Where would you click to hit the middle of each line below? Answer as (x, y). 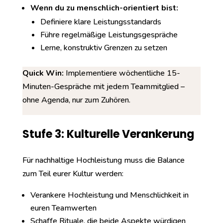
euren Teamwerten (63, 208)
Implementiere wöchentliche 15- (122, 73)
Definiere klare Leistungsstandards (101, 22)
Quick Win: (43, 73)
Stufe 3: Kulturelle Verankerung (108, 134)
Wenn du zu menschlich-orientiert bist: (104, 8)
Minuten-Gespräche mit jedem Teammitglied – (103, 87)
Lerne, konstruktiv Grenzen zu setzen (104, 48)
